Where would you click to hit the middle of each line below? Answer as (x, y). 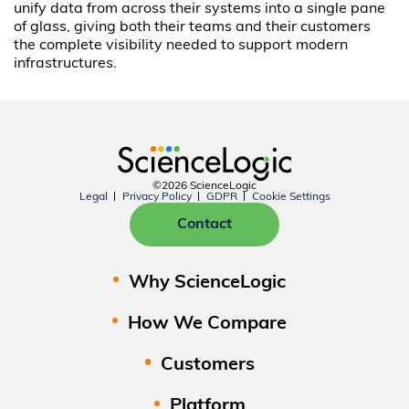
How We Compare (208, 324)
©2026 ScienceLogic (204, 186)
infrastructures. (66, 63)
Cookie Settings (291, 197)
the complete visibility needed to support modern (181, 45)
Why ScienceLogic (208, 283)
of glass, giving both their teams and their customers (193, 27)
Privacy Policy (157, 197)
